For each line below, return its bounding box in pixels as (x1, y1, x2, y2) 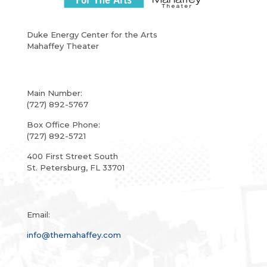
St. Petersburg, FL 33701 (27, 163, 125, 173)
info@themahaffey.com (27, 230, 121, 240)
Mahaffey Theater (27, 41, 99, 51)
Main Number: (27, 88, 82, 98)
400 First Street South (27, 151, 118, 162)
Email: (27, 210, 50, 220)
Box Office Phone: (27, 120, 100, 130)
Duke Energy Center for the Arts (27, 30, 157, 40)
